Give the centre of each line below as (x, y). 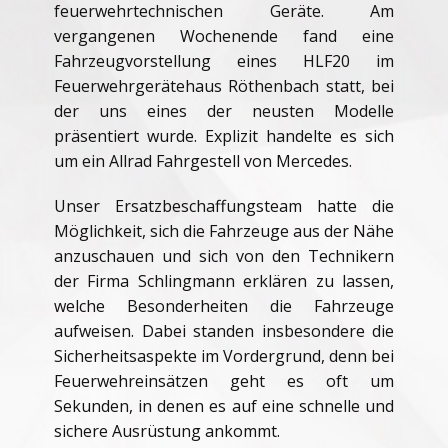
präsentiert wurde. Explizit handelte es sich (224, 136)
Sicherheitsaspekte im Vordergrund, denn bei (224, 356)
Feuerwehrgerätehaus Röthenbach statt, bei (224, 86)
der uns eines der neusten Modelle (224, 111)
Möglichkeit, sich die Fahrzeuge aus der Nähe (224, 231)
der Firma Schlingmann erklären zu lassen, (224, 281)
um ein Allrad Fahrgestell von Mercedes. (203, 161)
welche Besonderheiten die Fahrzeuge (224, 306)
